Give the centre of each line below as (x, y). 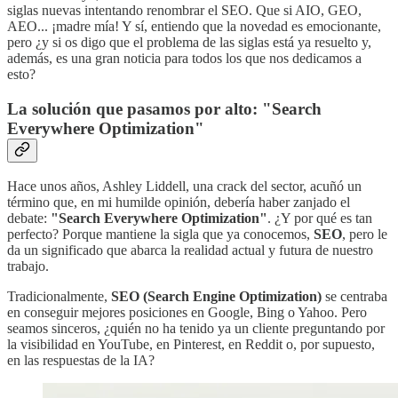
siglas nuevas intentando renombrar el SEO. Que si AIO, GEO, (184, 10)
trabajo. (28, 267)
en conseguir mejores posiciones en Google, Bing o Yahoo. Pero (187, 313)
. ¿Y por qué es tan (320, 219)
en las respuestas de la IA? (81, 361)
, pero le (365, 235)
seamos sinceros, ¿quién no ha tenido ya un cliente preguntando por (196, 329)
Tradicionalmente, (59, 297)
